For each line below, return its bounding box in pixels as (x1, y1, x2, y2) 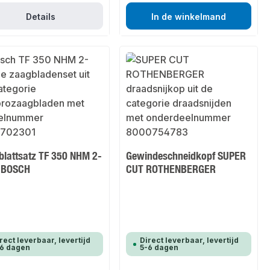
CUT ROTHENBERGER (126, 162, 216, 176)
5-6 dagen (140, 243, 179, 253)
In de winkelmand (151, 11, 226, 22)
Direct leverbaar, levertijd (140, 236, 239, 245)
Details (25, 11, 55, 22)
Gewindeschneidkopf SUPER (126, 149, 246, 163)
